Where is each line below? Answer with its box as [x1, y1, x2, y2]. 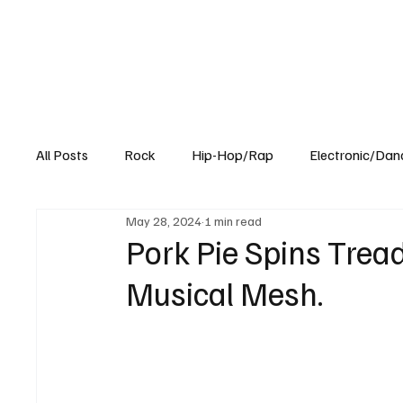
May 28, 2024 [126, 212, 202, 228]
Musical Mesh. [126, 273, 324, 314]
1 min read [204, 212, 263, 228]
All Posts [36, 146, 89, 165]
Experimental [72, 218, 152, 237]
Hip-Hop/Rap [192, 146, 274, 165]
